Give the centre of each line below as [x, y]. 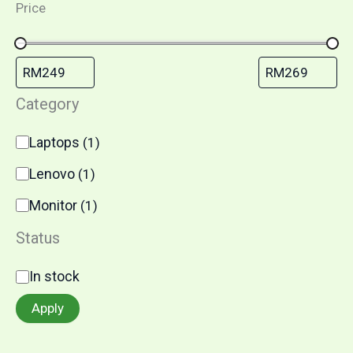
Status [38, 238]
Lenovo [54, 173]
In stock [54, 277]
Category [47, 104]
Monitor [55, 205]
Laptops [56, 142]
